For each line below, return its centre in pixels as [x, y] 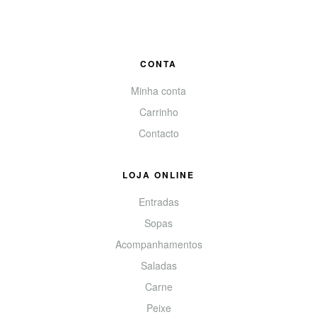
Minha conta [158, 90]
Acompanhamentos [158, 244]
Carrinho [158, 111]
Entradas [158, 201]
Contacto [158, 133]
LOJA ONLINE [158, 174]
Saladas [158, 265]
